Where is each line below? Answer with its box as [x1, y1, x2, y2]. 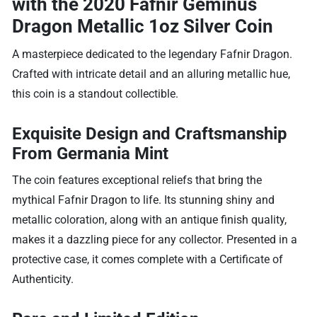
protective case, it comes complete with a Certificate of [12, 252, 284, 266]
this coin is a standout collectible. [12, 86, 179, 100]
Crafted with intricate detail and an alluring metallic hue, [12, 67, 291, 81]
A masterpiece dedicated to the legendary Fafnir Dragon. [12, 47, 293, 61]
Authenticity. [12, 272, 74, 286]
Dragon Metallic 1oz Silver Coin [12, 15, 274, 37]
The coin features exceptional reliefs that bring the [12, 173, 263, 187]
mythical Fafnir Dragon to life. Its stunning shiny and [12, 192, 275, 207]
